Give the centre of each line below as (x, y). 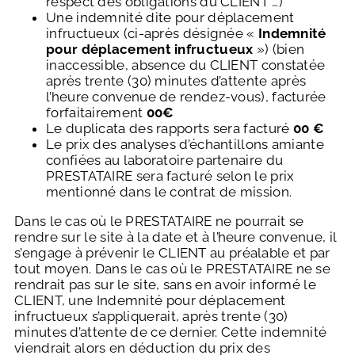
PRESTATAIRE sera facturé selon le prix (170, 176)
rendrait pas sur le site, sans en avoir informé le (165, 285)
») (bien (281, 50)
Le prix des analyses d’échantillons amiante (185, 145)
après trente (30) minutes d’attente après (176, 81)
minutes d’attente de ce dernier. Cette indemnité (171, 332)
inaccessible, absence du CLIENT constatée (186, 65)
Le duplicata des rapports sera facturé (170, 129)
